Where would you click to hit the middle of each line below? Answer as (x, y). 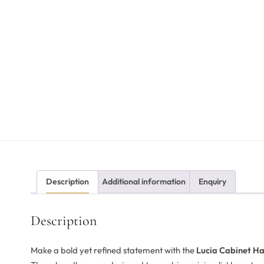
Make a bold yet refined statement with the (113, 250)
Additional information (144, 182)
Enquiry (212, 182)
